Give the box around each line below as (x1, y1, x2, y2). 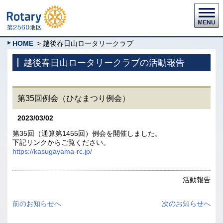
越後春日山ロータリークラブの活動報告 (23, 58, 185, 68)
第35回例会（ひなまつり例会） (17, 94, 130, 103)
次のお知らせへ (162, 200, 211, 208)
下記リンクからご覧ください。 (12, 138, 110, 146)
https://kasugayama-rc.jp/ (12, 147, 92, 155)
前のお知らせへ (12, 200, 61, 208)
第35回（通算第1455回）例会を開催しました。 (12, 129, 162, 137)
